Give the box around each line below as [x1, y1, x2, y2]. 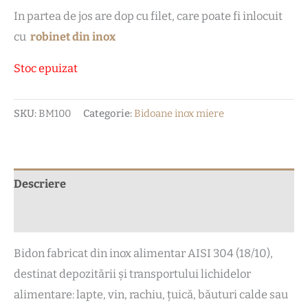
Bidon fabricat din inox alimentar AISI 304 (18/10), [14, 247, 273, 261]
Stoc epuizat [14, 62, 78, 76]
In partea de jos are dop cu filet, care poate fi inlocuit [14, 9, 283, 23]
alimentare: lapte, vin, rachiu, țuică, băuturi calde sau [14, 288, 288, 302]
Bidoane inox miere [134, 107, 224, 120]
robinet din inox [30, 30, 115, 43]
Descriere [14, 177, 66, 191]
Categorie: [83, 107, 134, 120]
